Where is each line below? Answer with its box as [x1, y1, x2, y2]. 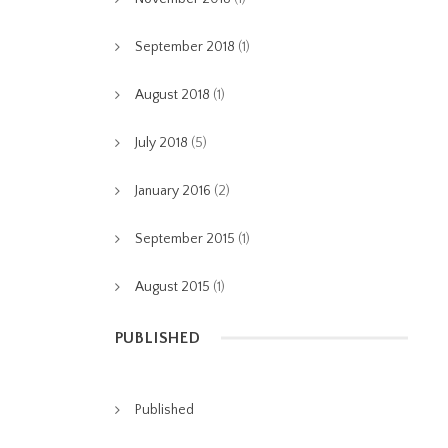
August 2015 [134, 279, 210, 295]
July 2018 [134, 135, 188, 151]
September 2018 [134, 39, 235, 55]
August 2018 [134, 87, 210, 103]
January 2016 [134, 183, 211, 199]
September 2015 [134, 231, 235, 247]
